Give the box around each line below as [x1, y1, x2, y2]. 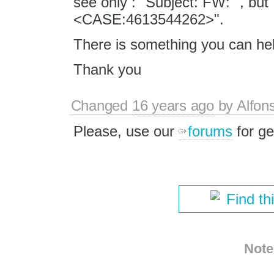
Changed [70, 97, 132, 114]
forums [187, 123, 232, 140]
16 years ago [131, 97, 214, 114]
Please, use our [73, 123, 179, 140]
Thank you [73, 61, 141, 78]
